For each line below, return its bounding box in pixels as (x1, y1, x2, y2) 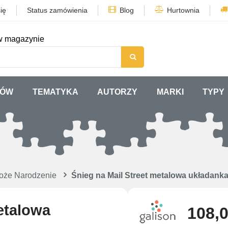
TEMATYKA (32, 88, 78, 96)
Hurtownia (167, 6, 199, 14)
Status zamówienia (27, 6, 88, 14)
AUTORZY (97, 88, 138, 96)
